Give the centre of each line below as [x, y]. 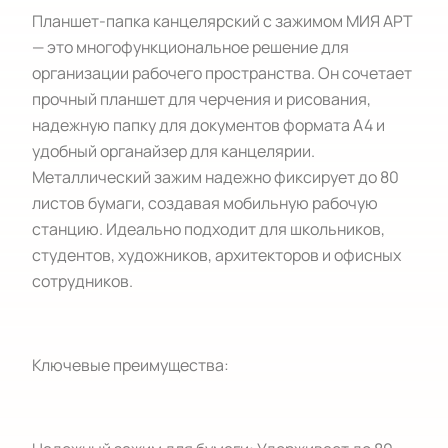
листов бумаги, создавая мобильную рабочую [205, 203]
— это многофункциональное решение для [190, 47]
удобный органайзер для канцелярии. [173, 151]
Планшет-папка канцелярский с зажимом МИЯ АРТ [222, 21]
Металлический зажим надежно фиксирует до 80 [215, 177]
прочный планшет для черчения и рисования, [201, 99]
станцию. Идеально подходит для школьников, [208, 229]
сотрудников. [82, 281]
